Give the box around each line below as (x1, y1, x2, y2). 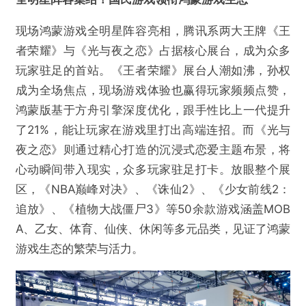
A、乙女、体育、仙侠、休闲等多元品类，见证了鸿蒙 (15, 222, 291, 236)
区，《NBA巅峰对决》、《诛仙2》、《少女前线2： (15, 182, 291, 196)
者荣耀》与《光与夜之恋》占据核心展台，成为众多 (15, 44, 291, 57)
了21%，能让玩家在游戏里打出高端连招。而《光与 (15, 123, 291, 137)
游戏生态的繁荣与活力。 (15, 242, 143, 255)
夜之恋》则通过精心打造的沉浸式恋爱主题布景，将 (15, 143, 291, 156)
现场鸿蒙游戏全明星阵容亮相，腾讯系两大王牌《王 (15, 24, 291, 38)
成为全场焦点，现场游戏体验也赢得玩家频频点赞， (15, 83, 291, 97)
